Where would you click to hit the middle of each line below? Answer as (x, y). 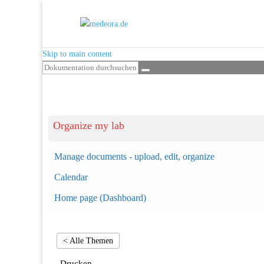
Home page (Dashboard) (100, 198)
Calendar (71, 177)
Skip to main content (77, 54)
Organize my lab (89, 126)
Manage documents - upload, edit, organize (134, 156)
